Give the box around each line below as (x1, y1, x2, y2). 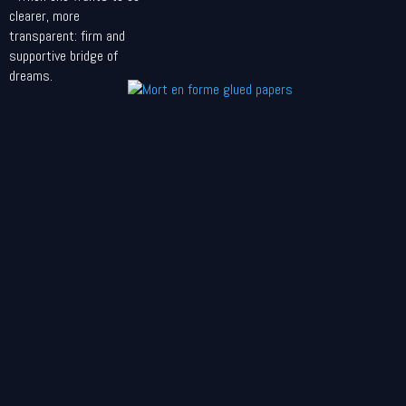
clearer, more (9, 6, 80, 25)
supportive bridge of (9, 46, 118, 65)
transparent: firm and (9, 26, 125, 45)
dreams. (9, 66, 53, 85)
